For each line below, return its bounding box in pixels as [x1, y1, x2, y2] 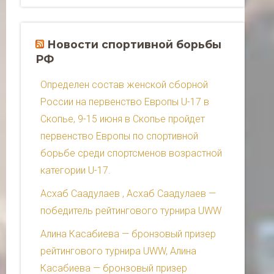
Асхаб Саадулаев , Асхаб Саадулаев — [40, 188, 216, 200]
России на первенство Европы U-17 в [40, 96, 209, 108]
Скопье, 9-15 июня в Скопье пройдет [40, 113, 205, 125]
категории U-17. [40, 165, 111, 177]
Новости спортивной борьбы [47, 38, 221, 51]
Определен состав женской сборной [40, 79, 208, 91]
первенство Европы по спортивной [40, 130, 198, 143]
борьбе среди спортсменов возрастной [40, 147, 222, 160]
